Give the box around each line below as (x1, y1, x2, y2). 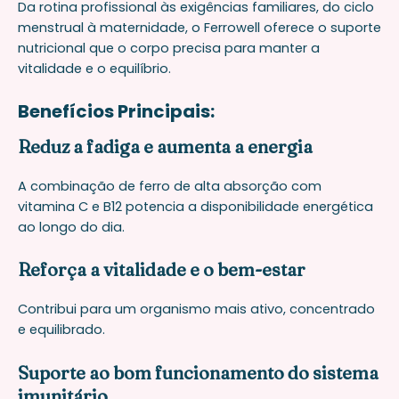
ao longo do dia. (18, 217, 125, 236)
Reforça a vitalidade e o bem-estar (18, 258, 305, 281)
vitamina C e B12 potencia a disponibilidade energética (18, 197, 373, 216)
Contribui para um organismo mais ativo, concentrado (18, 300, 375, 319)
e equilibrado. (18, 321, 105, 339)
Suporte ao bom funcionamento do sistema (18, 361, 379, 384)
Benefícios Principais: (18, 98, 215, 124)
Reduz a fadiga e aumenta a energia (18, 134, 313, 158)
